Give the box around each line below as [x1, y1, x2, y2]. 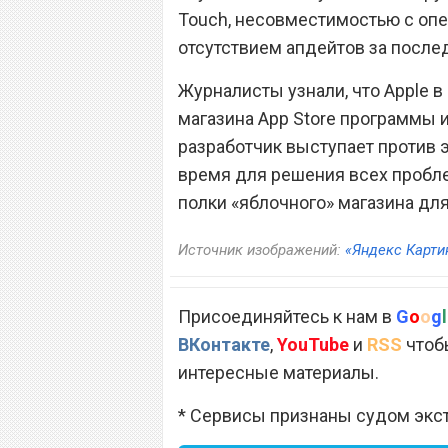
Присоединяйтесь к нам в [178, 306, 396, 327]
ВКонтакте [178, 334, 270, 355]
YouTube [277, 334, 349, 355]
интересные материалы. [178, 362, 379, 383]
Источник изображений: [178, 241, 345, 259]
